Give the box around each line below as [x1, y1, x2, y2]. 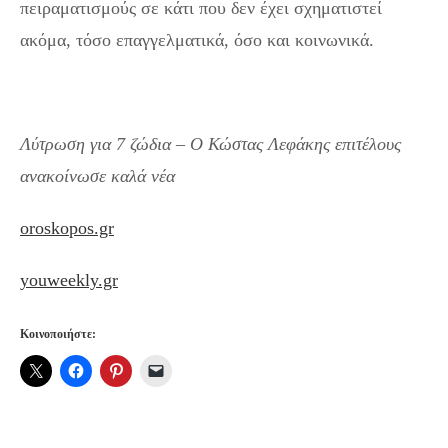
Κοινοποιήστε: [20, 327, 96, 342]
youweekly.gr [20, 270, 118, 291]
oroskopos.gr [20, 218, 114, 239]
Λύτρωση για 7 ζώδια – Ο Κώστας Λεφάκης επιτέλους [20, 134, 401, 155]
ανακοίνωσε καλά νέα [20, 166, 175, 187]
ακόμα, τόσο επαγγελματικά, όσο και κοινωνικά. [20, 30, 374, 51]
